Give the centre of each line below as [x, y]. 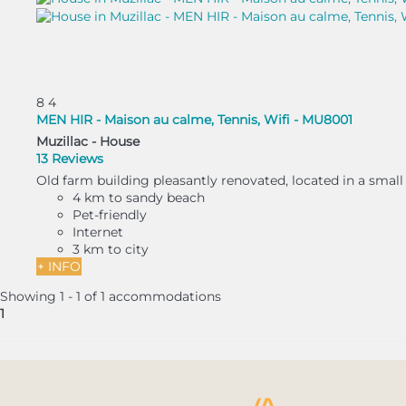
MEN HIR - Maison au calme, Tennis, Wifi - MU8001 [194, 120]
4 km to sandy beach [139, 198]
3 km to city [111, 250]
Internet [98, 232]
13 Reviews [70, 159]
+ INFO [59, 267]
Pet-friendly [110, 215]
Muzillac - [68, 142]
